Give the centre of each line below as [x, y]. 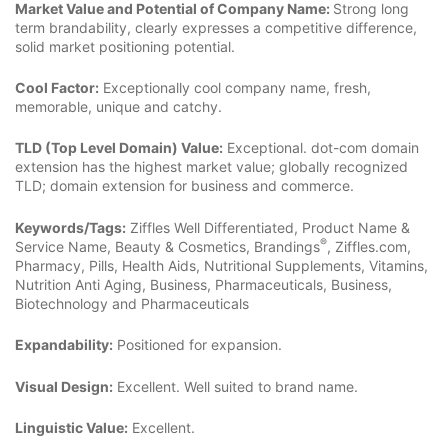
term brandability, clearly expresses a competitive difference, [216, 27]
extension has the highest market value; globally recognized [211, 167]
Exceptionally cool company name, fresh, [235, 88]
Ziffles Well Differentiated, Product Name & [268, 227]
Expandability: [64, 345]
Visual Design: [64, 386]
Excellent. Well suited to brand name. [235, 386]
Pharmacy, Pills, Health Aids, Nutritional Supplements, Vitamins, [221, 265]
